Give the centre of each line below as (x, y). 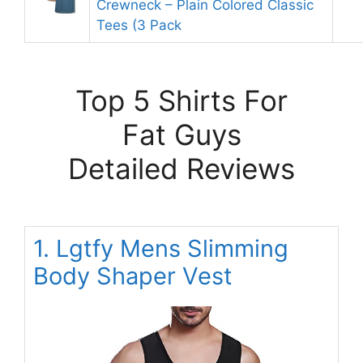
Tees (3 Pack (139, 25)
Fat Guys (181, 135)
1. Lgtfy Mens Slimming (161, 248)
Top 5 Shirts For (181, 100)
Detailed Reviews (181, 169)
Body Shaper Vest (133, 276)
